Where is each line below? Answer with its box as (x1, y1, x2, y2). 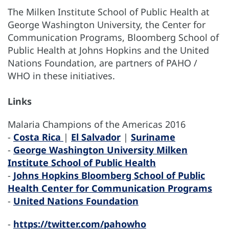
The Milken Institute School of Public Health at (8, 5, 210, 18)
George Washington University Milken (13, 143, 188, 156)
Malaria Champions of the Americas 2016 (8, 118, 186, 130)
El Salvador (71, 130, 121, 143)
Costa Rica (13, 130, 63, 143)
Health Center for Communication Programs (8, 181, 212, 194)
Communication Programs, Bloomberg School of (8, 31, 219, 43)
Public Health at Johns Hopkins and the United (8, 43, 209, 56)
